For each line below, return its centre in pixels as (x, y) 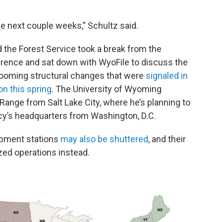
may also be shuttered (104, 139)
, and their (167, 139)
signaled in (167, 76)
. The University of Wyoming (107, 89)
